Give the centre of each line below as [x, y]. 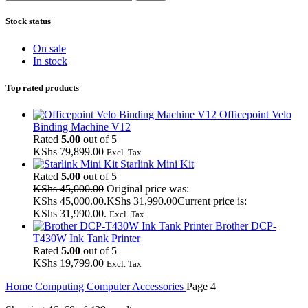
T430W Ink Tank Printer [87, 238]
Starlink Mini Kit [157, 164]
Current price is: [212, 201]
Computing [61, 286]
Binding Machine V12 [82, 126]
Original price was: [148, 188]
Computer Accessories [136, 286]
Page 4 [201, 286]
